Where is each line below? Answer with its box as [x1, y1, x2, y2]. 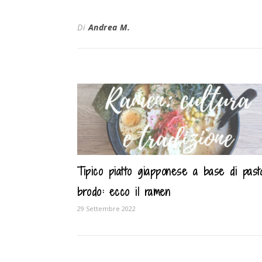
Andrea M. [88, 21, 130, 33]
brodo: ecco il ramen [77, 184, 170, 199]
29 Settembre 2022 [77, 204, 136, 213]
